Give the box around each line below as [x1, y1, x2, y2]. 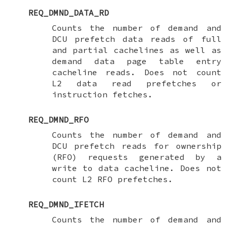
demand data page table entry [51, 55, 221, 66]
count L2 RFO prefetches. [51, 174, 173, 184]
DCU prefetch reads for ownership [51, 140, 221, 151]
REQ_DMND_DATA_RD [28, 7, 109, 18]
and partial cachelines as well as [51, 44, 221, 55]
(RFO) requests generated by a [51, 151, 221, 162]
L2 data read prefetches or [51, 78, 221, 88]
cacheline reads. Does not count [51, 67, 221, 77]
